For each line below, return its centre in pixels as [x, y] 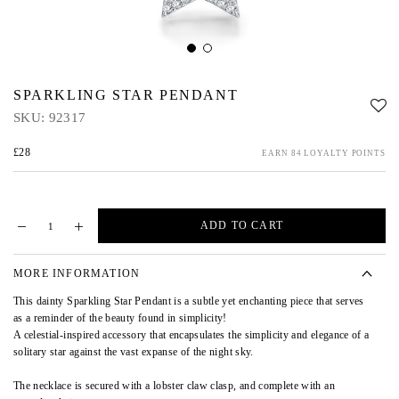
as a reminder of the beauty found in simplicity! [120, 318]
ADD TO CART [242, 225]
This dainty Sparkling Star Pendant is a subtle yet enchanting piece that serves [189, 301]
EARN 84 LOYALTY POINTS [324, 153]
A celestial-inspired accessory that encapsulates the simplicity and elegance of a [191, 335]
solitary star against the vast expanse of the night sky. [135, 352]
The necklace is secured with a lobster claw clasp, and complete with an [174, 386]
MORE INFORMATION [77, 273]
